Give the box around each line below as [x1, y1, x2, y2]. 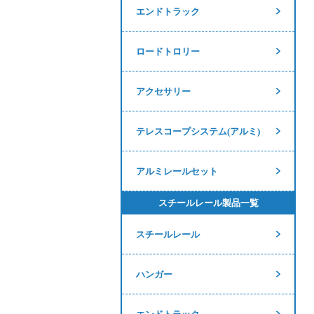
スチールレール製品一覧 [158, 198, 259, 208]
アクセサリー [136, 86, 191, 97]
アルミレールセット [136, 166, 218, 177]
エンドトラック [136, 6, 200, 17]
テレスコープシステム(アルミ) [136, 126, 260, 137]
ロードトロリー [136, 46, 200, 57]
